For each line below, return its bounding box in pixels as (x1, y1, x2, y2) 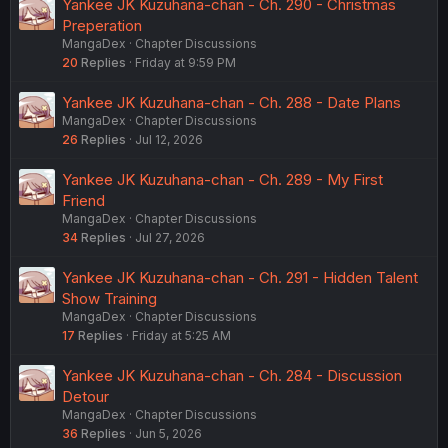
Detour (62, 387, 109, 407)
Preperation (62, 16, 142, 36)
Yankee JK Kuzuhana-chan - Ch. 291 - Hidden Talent (62, 268, 418, 288)
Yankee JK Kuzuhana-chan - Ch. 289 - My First (62, 170, 383, 190)
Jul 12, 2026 (135, 132, 203, 148)
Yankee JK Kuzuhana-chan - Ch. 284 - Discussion (62, 366, 402, 386)
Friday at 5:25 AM (132, 328, 231, 344)
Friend (62, 191, 105, 211)
